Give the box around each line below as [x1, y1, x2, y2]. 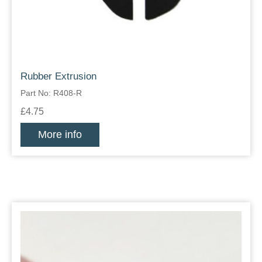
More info [38, 129, 82, 141]
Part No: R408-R [20, 88, 82, 98]
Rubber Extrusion [20, 71, 96, 82]
